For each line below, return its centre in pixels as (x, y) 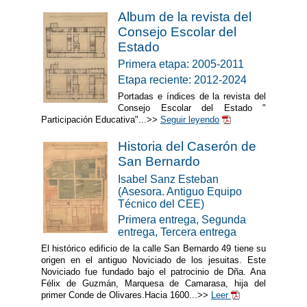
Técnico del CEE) (161, 204)
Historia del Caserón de (187, 146)
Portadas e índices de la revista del (192, 97)
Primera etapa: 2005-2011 (181, 64)
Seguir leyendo (190, 120)
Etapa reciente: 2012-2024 (182, 80)
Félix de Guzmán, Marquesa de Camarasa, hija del (153, 283)
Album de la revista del (185, 16)
